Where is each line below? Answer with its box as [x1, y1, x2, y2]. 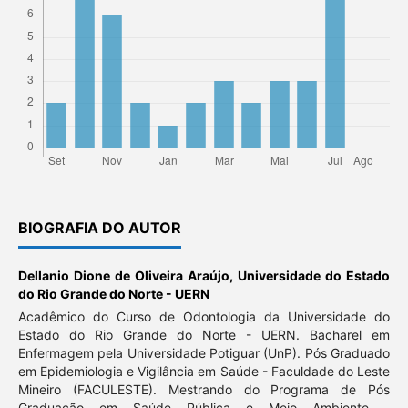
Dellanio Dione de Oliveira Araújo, [17, 267, 239, 283]
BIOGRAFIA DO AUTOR [17, 218, 181, 237]
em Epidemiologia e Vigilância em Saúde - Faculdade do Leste [17, 362, 391, 379]
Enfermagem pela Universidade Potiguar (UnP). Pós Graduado [17, 344, 391, 361]
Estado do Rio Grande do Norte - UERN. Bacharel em [17, 326, 391, 342]
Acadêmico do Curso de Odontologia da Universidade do [17, 308, 391, 324]
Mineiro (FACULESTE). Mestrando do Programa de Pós [17, 381, 391, 397]
